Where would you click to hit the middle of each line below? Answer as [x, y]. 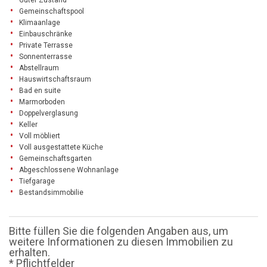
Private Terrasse [46, 45]
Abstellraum [39, 68]
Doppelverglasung [49, 113]
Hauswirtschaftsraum [55, 79]
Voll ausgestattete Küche [61, 147]
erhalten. [30, 252]
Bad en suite [40, 90]
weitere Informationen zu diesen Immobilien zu [121, 241]
